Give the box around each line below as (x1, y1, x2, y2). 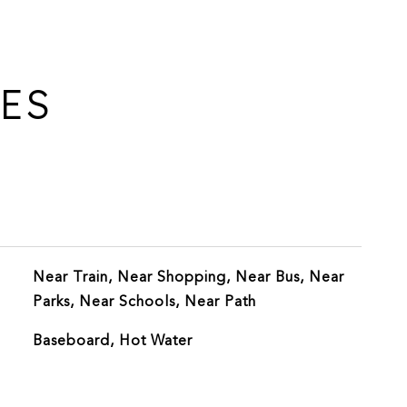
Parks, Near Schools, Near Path (32, 293, 256, 311)
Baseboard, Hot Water (32, 332, 193, 350)
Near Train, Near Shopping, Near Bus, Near (32, 268, 344, 286)
